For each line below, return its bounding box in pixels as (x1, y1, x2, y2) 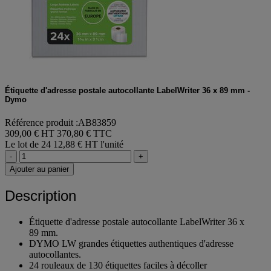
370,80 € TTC (57, 128, 112, 139)
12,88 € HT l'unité (53, 139, 123, 150)
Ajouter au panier (10, 165, 69, 174)
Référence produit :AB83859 (5, 117, 116, 128)
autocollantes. (29, 249, 81, 260)
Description (5, 187, 76, 204)
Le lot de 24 (5, 139, 51, 150)
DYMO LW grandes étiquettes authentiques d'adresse (29, 238, 233, 249)
